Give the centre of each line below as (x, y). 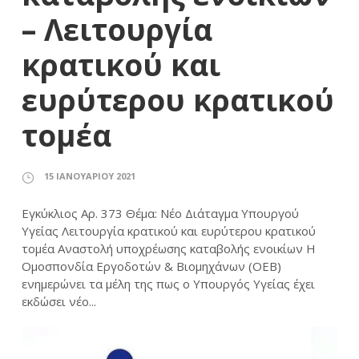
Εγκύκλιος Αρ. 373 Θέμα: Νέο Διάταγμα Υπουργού (160, 214)
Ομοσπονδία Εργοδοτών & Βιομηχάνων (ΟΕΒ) (151, 266)
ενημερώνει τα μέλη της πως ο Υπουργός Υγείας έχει (168, 284)
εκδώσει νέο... (59, 302)
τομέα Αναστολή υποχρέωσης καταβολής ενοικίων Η (169, 249)
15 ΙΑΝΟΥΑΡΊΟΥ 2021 (90, 176)
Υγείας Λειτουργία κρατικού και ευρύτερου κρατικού (169, 231)
